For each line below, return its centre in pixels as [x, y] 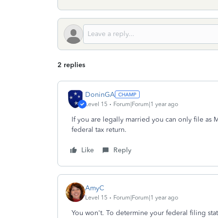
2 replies [71, 65]
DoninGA [100, 94]
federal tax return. [99, 130]
